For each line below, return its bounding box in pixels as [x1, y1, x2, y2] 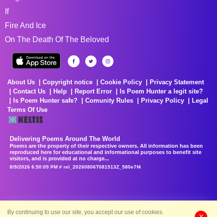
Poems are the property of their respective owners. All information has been [10, 142, 203, 149]
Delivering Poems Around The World [10, 135, 120, 142]
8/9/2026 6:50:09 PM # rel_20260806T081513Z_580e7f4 [10, 164, 141, 170]
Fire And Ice [5, 21, 46, 30]
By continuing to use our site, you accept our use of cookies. [7, 209, 164, 216]
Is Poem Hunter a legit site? [120, 87, 203, 95]
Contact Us [13, 87, 46, 95]
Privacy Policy [141, 96, 184, 104]
